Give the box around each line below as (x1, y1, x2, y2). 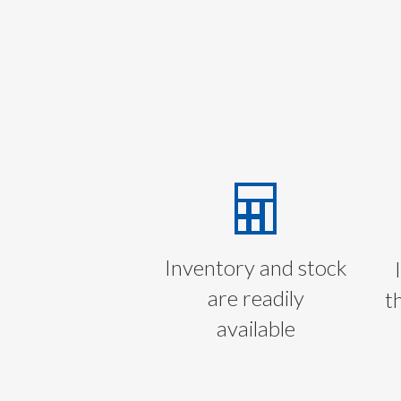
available (216, 315, 295, 342)
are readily (207, 285, 304, 311)
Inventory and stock (164, 254, 347, 281)
